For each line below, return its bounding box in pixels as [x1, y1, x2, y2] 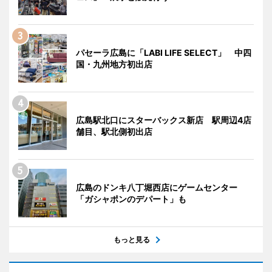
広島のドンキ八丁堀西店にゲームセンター [76, 182, 246, 192]
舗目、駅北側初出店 [76, 126, 152, 137]
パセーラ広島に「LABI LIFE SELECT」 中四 [76, 47, 251, 58]
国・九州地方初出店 [76, 58, 152, 69]
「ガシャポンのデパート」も [76, 193, 186, 204]
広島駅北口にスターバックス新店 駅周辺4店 [76, 114, 251, 125]
